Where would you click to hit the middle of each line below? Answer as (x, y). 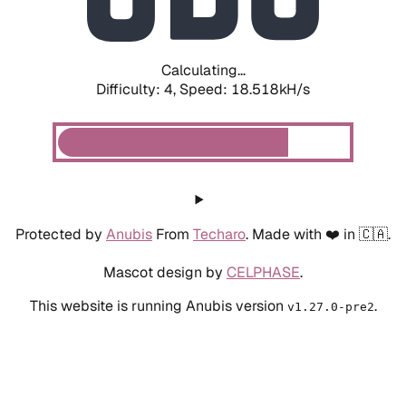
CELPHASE (263, 272)
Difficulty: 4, (138, 89)
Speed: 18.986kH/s (245, 89)
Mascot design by (165, 272)
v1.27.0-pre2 (330, 306)
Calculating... (203, 70)
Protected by (61, 234)
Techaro (219, 234)
